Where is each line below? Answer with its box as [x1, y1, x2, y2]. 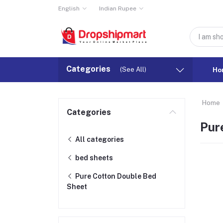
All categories [74, 135, 124, 143]
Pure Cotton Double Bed [74, 172, 156, 180]
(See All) [120, 66, 146, 73]
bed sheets [74, 154, 113, 162]
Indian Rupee [99, 5, 136, 12]
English [58, 5, 80, 12]
